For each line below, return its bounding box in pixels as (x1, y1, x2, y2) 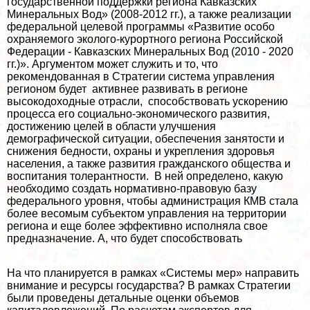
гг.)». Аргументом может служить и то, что (7, 57, 218, 70)
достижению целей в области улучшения (7, 120, 216, 132)
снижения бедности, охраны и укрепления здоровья (7, 145, 275, 157)
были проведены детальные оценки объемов (7, 291, 239, 304)
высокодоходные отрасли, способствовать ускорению (7, 95, 288, 107)
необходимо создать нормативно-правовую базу (7, 182, 257, 194)
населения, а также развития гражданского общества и (7, 157, 291, 170)
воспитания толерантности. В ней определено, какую (7, 170, 283, 182)
